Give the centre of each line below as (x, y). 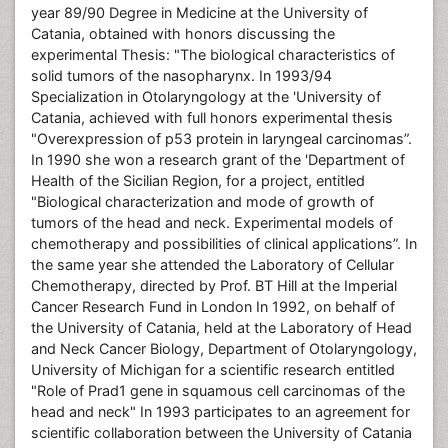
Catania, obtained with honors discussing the (183, 33)
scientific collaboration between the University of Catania (221, 432)
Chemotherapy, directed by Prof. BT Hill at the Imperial (214, 285)
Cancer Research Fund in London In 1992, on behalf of (213, 306)
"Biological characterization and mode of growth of (202, 201)
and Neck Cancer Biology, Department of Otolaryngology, (224, 348)
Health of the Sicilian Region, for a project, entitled (198, 180)
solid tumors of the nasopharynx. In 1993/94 (181, 75)
